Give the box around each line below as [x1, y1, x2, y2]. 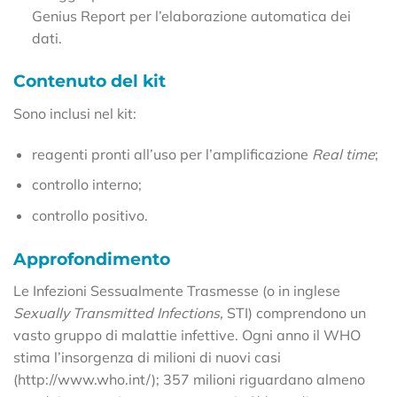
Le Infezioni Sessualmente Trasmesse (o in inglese [13, 282, 340, 300]
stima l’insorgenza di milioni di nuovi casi [13, 348, 281, 367]
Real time [311, 144, 375, 163]
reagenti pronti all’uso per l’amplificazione [31, 144, 312, 163]
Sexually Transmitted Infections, [13, 304, 227, 323]
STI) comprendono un [227, 304, 366, 323]
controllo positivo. [31, 206, 148, 224]
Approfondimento [13, 247, 170, 269]
